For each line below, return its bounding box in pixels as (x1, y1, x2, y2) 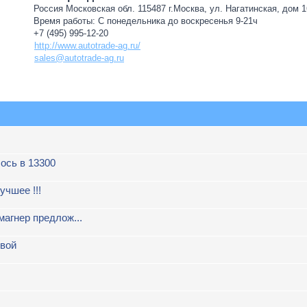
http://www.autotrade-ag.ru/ (34, 40, 140, 51)
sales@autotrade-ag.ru (34, 53, 124, 63)
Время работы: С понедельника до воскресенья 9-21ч (34, 16, 258, 26)
